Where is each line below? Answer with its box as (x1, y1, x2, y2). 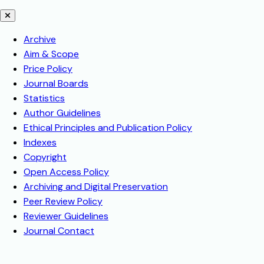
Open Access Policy (24, 166, 109, 179)
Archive (24, 33, 56, 46)
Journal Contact (24, 225, 94, 237)
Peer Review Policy (24, 195, 103, 208)
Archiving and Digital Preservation (24, 180, 168, 193)
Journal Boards (24, 77, 88, 90)
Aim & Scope (24, 48, 79, 61)
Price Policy (24, 62, 72, 75)
